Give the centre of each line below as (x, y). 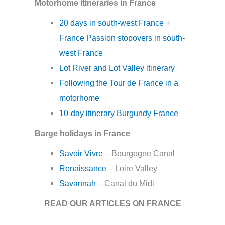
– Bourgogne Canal (139, 153)
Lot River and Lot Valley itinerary (117, 68)
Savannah (78, 183)
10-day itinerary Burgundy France (119, 113)
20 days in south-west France (112, 22)
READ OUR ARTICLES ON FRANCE (113, 203)
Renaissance (83, 168)
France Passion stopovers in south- (122, 37)
